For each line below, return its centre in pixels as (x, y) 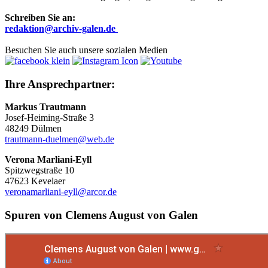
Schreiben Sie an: (40, 17)
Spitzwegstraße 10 (39, 170)
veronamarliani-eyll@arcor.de (61, 192)
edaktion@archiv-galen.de (62, 28)
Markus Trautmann (47, 107)
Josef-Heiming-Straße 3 (49, 118)
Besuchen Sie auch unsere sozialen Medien (86, 50)
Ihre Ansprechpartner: (60, 84)
